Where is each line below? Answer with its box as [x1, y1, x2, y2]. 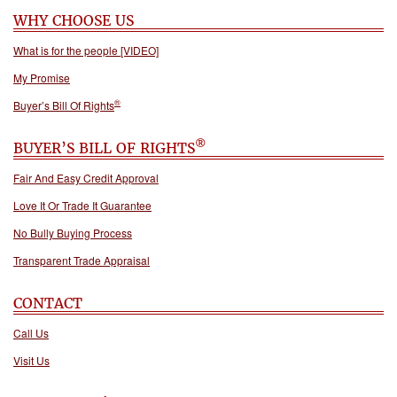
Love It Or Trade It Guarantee [13, 197, 152, 213]
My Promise [13, 69, 70, 85]
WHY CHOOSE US [13, 11, 134, 29]
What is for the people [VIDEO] [13, 42, 159, 58]
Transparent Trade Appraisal [13, 252, 150, 268]
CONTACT [13, 293, 82, 312]
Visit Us [13, 352, 50, 368]
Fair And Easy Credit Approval [13, 169, 159, 185]
